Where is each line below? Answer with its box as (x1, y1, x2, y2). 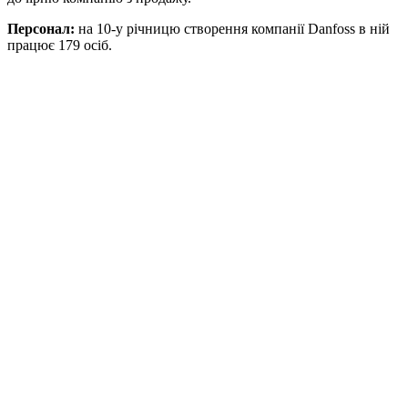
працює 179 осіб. (7, 36, 112, 53)
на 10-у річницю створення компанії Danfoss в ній (78, 20, 390, 36)
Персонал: (7, 20, 78, 36)
